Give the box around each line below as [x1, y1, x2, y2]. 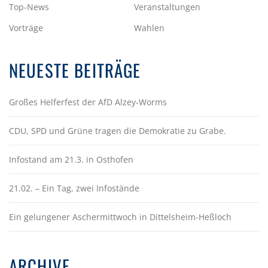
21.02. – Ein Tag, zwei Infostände [9, 182, 139, 194]
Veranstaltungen [134, 1, 200, 13]
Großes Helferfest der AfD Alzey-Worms [9, 96, 167, 108]
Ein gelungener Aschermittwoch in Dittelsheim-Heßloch [9, 211, 232, 223]
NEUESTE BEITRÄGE [9, 57, 141, 83]
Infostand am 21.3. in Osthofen [9, 154, 133, 166]
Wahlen [134, 22, 165, 34]
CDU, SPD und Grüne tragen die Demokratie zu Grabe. [9, 125, 226, 137]
